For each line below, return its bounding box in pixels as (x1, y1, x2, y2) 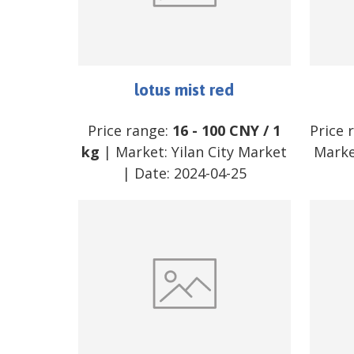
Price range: (88, 120, 173, 140)
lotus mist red (134, 79, 235, 99)
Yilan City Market (171, 141, 288, 161)
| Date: (122, 163, 174, 183)
